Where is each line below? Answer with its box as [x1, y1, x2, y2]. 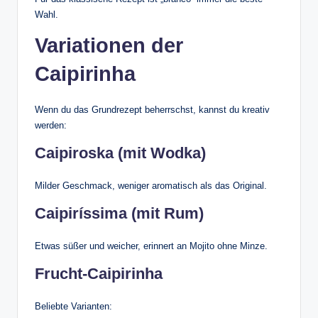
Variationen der [35, 33, 183, 57]
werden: [35, 119, 67, 131]
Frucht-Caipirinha [35, 264, 163, 283]
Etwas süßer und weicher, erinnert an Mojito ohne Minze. [35, 240, 268, 251]
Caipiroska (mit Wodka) [35, 143, 206, 162]
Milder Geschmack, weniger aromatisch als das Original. [35, 180, 267, 191]
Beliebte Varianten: [35, 300, 112, 312]
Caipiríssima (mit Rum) [35, 204, 204, 222]
